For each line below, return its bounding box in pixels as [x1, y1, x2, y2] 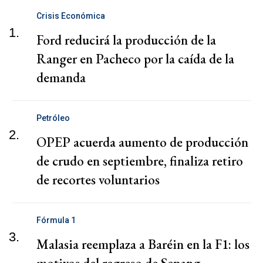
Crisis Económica [36, 11, 105, 21]
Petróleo [36, 113, 70, 123]
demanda [36, 68, 86, 86]
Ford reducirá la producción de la [36, 31, 216, 49]
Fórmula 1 [36, 215, 76, 225]
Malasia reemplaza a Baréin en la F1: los [36, 235, 249, 253]
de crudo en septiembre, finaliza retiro [36, 151, 243, 170]
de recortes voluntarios [36, 170, 160, 188]
